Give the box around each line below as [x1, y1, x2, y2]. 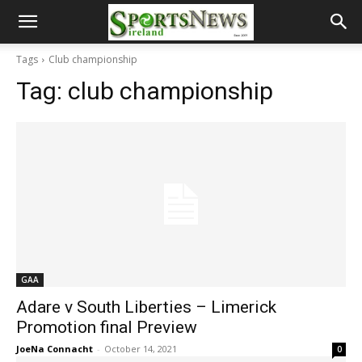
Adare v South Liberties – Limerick [16, 297, 276, 317]
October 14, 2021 [104, 343, 177, 355]
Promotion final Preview [16, 318, 197, 337]
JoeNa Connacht [16, 343, 93, 355]
